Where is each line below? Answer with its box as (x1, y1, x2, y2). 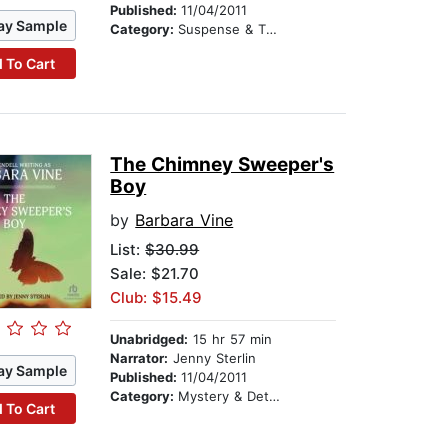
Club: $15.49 (110, 288, 203, 308)
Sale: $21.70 (110, 264, 200, 284)
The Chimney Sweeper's (110, 153, 335, 177)
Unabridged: (110, 331, 189, 348)
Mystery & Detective (178, 388, 270, 405)
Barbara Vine (135, 210, 234, 231)
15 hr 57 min (188, 331, 273, 348)
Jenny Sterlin (168, 350, 257, 367)
